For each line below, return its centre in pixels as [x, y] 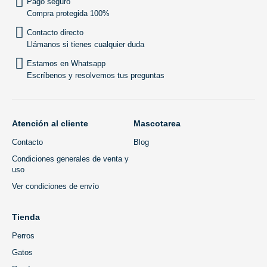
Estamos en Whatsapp [66, 63]
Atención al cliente [50, 123]
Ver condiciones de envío [55, 186]
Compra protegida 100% [68, 13]
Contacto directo [55, 32]
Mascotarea [157, 123]
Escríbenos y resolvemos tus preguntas [96, 75]
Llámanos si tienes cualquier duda [86, 44]
